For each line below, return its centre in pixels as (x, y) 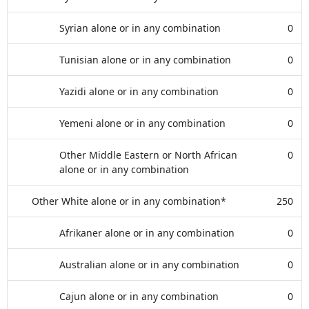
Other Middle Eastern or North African (148, 155)
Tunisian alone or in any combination (145, 60)
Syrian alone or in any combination (140, 28)
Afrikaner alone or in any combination (147, 233)
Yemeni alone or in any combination (142, 123)
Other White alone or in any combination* (129, 201)
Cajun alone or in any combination (139, 296)
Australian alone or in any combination (149, 265)
